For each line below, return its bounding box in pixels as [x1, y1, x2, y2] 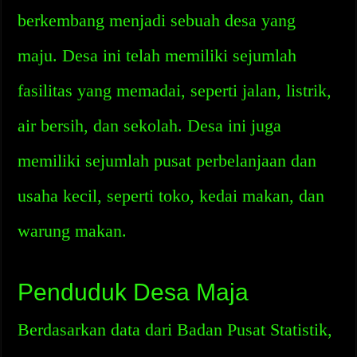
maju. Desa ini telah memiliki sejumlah [18, 45, 297, 65]
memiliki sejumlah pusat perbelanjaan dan [18, 151, 317, 171]
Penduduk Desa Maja [18, 279, 249, 305]
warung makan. [18, 221, 127, 241]
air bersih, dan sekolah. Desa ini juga [18, 116, 282, 135]
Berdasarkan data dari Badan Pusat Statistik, [18, 320, 333, 339]
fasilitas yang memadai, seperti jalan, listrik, [18, 80, 332, 100]
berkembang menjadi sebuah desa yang [18, 10, 296, 30]
